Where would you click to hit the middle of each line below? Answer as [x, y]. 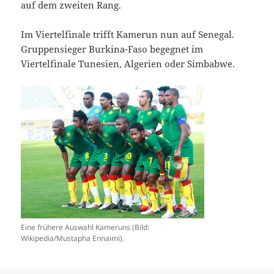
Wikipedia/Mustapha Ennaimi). [73, 239]
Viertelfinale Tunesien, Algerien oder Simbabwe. [128, 64]
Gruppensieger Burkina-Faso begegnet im [112, 49]
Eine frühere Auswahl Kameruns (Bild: [85, 228]
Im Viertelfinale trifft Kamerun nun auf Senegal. [128, 35]
